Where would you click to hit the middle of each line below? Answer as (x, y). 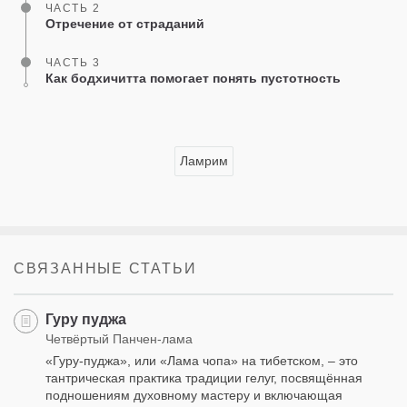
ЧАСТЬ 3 (73, 63)
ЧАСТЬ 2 (73, 8)
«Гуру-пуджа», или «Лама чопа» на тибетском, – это (202, 361)
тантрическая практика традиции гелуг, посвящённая (204, 378)
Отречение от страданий (125, 24)
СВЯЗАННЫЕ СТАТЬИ (105, 268)
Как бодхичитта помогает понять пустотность (193, 78)
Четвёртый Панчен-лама (119, 339)
